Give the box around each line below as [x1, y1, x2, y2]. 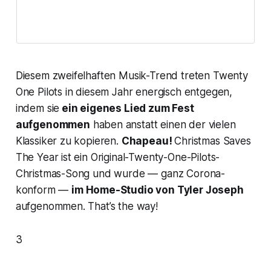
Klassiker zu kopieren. [15, 135, 122, 148]
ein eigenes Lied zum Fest [59, 102, 194, 115]
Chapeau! [121, 135, 175, 148]
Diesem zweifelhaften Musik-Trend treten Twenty [15, 70, 248, 82]
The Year [15, 151, 59, 164]
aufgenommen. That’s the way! [15, 200, 158, 213]
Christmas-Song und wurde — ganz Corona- [15, 168, 226, 180]
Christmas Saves [174, 135, 251, 148]
